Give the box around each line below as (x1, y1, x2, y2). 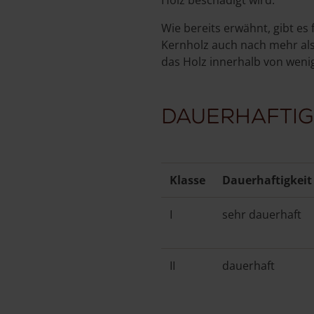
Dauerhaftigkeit (222, 172, 312, 188)
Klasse (170, 172, 205, 188)
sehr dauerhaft (222, 206, 301, 222)
